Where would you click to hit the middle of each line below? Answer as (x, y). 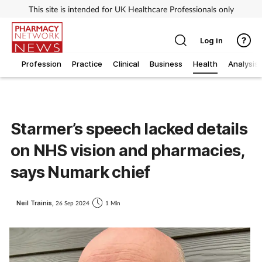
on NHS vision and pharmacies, (127, 151)
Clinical (126, 64)
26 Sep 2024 (73, 203)
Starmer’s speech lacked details (129, 129)
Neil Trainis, (36, 203)
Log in (211, 40)
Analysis (243, 64)
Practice (87, 64)
